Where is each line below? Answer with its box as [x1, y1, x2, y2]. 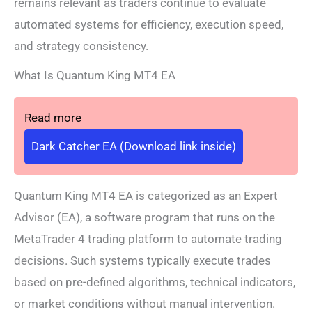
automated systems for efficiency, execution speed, [14, 17, 283, 31]
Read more [24, 111, 81, 125]
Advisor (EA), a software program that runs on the [14, 210, 275, 225]
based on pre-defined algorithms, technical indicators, [14, 275, 295, 290]
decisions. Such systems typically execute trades [14, 253, 271, 268]
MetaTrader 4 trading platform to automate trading [14, 232, 282, 247]
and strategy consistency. [14, 39, 148, 53]
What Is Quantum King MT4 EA [14, 68, 175, 83]
